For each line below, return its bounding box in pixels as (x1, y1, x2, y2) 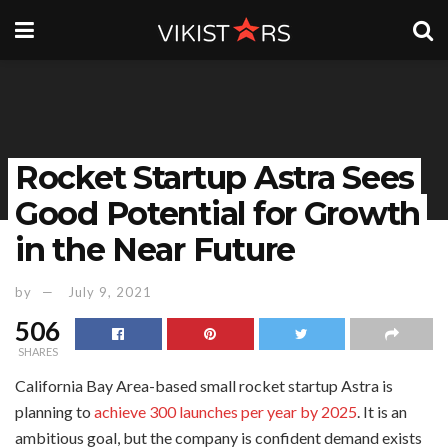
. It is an (357, 401, 407, 421)
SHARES (17, 344, 58, 358)
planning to (15, 401, 94, 421)
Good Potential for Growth (15, 194, 420, 233)
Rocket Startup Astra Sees (15, 158, 414, 197)
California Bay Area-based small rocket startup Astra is (15, 375, 393, 395)
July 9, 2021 (68, 283, 152, 300)
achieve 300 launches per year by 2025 (94, 401, 357, 421)
